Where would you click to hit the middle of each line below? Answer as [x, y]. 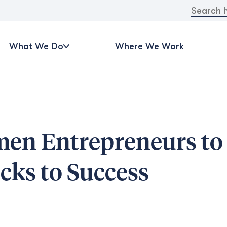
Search [202, 8]
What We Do [36, 46]
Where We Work [149, 46]
